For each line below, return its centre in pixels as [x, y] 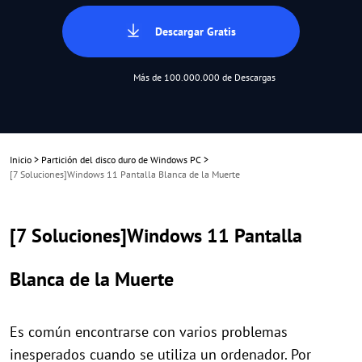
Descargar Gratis [196, 32]
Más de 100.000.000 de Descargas [204, 77]
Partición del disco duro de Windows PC [121, 160]
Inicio [21, 160]
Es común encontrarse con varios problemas [149, 332]
